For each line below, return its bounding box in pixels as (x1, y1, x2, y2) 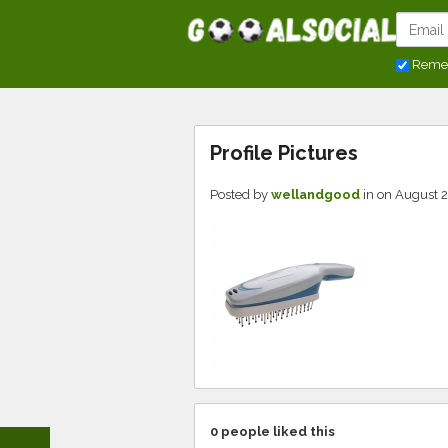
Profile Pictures (210, 141, 358, 165)
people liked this (218, 423, 335, 439)
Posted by (210, 187, 271, 202)
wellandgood (271, 187, 360, 202)
